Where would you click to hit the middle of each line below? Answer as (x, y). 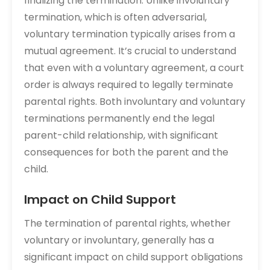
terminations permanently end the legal (119, 118)
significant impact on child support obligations (133, 257)
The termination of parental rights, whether (127, 223)
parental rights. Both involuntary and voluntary (135, 102)
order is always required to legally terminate (129, 85)
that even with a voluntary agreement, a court (134, 68)
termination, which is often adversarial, (115, 17)
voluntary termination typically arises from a (130, 34)
